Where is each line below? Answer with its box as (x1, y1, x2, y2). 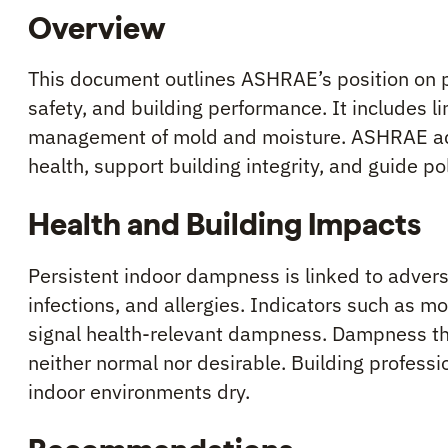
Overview (28, 9, 165, 46)
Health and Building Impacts (28, 206, 421, 243)
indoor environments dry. (28, 379, 250, 405)
